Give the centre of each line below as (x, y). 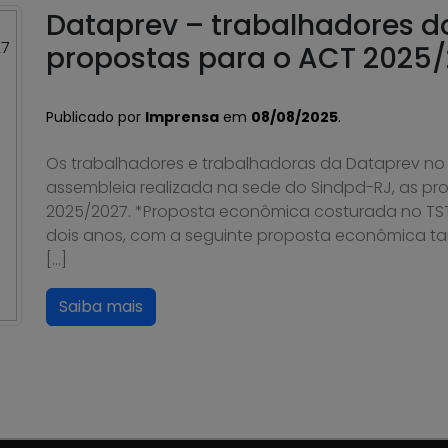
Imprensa (182, 117)
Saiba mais (101, 306)
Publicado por (95, 117)
